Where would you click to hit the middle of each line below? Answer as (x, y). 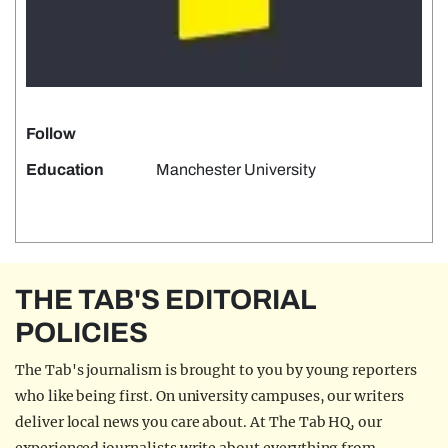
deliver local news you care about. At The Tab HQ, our (199, 422)
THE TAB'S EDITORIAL (166, 299)
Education (65, 169)
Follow (51, 133)
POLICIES (81, 332)
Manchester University (236, 169)
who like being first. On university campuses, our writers (209, 396)
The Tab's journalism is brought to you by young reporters (216, 370)
